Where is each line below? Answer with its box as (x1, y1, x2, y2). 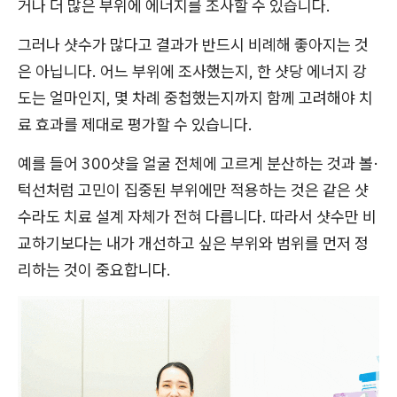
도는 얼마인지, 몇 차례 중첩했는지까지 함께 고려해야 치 (18, 88, 373, 108)
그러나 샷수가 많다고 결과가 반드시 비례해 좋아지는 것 (18, 35, 369, 55)
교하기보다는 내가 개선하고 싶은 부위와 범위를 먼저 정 (18, 233, 369, 253)
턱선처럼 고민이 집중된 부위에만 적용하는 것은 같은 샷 (18, 180, 369, 200)
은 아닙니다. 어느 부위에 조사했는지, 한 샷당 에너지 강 (18, 61, 367, 82)
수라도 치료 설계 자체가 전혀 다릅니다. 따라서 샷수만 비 (18, 206, 377, 227)
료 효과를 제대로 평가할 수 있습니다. (18, 114, 253, 135)
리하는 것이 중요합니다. (18, 260, 171, 280)
